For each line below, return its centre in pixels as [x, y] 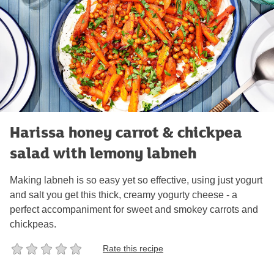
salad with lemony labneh [103, 152]
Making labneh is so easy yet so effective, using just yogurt [136, 180]
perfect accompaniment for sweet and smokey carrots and [134, 209]
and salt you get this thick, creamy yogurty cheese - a [124, 194]
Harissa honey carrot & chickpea [126, 131]
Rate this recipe [133, 249]
